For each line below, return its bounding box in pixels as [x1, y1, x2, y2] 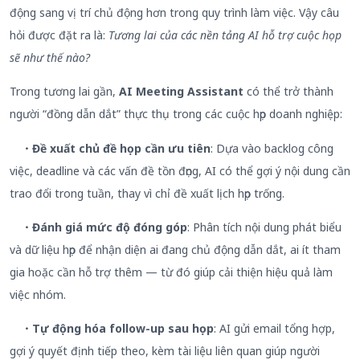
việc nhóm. [10, 287, 66, 303]
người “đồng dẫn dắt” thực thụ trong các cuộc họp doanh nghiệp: [10, 106, 342, 122]
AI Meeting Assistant [119, 84, 243, 100]
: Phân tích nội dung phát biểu [187, 219, 342, 235]
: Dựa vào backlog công [211, 140, 333, 156]
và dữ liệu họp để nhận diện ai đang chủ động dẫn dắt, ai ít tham [10, 242, 341, 258]
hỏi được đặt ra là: [10, 27, 108, 43]
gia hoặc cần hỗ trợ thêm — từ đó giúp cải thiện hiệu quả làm [10, 264, 333, 280]
